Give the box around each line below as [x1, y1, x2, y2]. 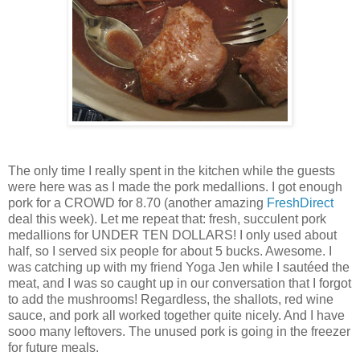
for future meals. [8, 340, 99, 354]
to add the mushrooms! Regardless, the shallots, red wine [8, 292, 333, 306]
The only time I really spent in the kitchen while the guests [8, 163, 335, 178]
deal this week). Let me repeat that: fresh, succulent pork [8, 211, 326, 226]
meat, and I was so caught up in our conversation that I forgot [8, 276, 351, 290]
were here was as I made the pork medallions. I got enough [8, 179, 342, 194]
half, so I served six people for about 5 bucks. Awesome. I [8, 243, 332, 258]
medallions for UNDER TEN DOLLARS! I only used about [8, 227, 337, 242]
